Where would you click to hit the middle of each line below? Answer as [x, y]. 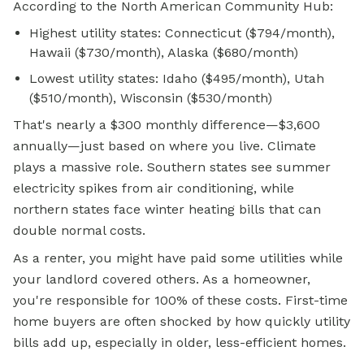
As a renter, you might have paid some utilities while [178, 258]
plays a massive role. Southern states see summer [172, 167]
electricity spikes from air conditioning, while [154, 188]
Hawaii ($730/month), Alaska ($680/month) [164, 53]
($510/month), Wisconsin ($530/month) [151, 98]
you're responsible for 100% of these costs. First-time [180, 301]
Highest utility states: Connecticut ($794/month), [182, 33]
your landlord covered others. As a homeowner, [162, 279]
